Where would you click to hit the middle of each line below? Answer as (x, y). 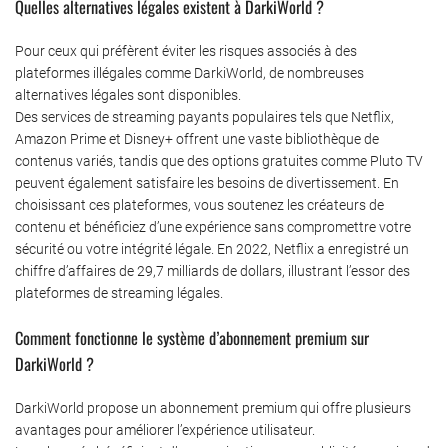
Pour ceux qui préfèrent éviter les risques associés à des (186, 50)
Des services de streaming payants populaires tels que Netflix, (204, 116)
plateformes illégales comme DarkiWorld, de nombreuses (189, 72)
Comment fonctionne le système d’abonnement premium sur (192, 337)
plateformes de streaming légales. (119, 292)
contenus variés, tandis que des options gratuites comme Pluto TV (219, 160)
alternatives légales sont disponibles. (128, 94)
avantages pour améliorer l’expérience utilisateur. (165, 429)
